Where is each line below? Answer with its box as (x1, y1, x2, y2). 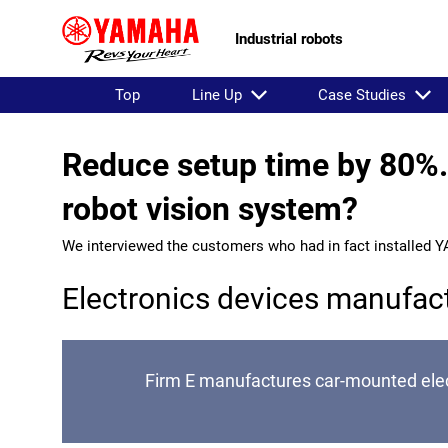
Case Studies (318, 86, 407, 104)
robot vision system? (62, 190, 358, 228)
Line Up (191, 86, 242, 104)
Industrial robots (235, 29, 343, 48)
